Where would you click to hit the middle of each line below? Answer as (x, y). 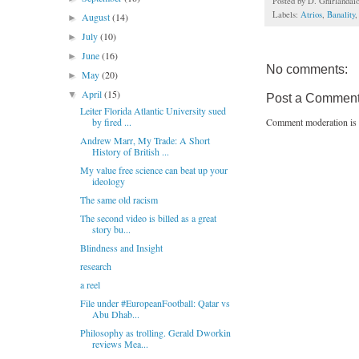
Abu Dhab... (115, 314)
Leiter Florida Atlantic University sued (153, 111)
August (97, 17)
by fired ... (111, 122)
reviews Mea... (120, 344)
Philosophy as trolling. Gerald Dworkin (155, 333)
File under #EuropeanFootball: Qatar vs (155, 303)
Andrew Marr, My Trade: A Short (145, 140)
